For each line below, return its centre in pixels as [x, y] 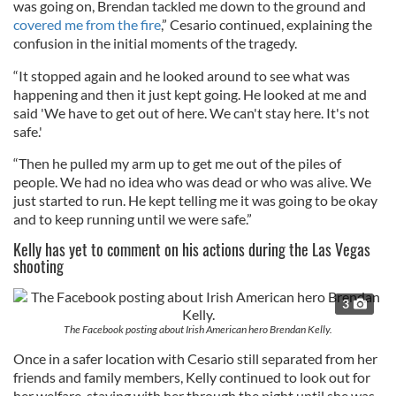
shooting [38, 266]
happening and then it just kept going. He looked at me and [190, 94]
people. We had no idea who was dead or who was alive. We [192, 181]
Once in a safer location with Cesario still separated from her [195, 358]
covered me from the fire [87, 24]
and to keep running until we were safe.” [133, 218]
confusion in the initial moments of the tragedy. [155, 42]
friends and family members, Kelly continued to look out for [192, 377]
